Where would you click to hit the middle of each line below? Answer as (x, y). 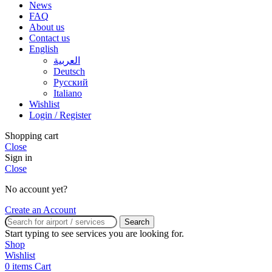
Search (137, 222)
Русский (71, 82)
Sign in (19, 157)
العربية (67, 60)
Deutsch (69, 71)
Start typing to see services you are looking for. (94, 233)
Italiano (68, 93)
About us (47, 27)
